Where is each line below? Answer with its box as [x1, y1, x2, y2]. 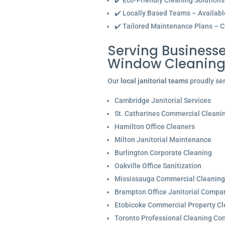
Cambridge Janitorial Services [114, 96, 211, 104]
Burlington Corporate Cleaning [114, 149, 212, 157]
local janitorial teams [120, 77, 188, 85]
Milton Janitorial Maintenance [114, 136, 211, 144]
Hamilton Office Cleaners [114, 123, 195, 131]
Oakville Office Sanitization [114, 162, 201, 170]
